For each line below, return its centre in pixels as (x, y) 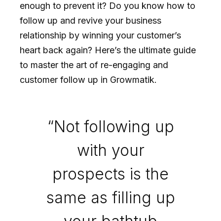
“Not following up (110, 126)
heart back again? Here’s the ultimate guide (108, 50)
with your (110, 150)
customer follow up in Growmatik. (88, 79)
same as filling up (110, 197)
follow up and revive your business (91, 20)
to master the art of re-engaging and (94, 65)
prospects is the (110, 174)
